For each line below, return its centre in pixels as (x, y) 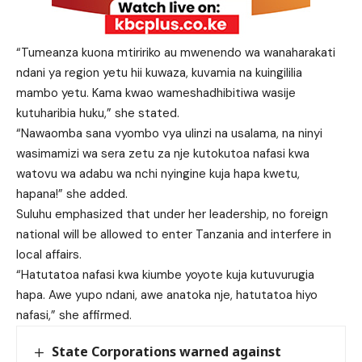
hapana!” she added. (72, 194)
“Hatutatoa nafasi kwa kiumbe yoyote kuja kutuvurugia (165, 275)
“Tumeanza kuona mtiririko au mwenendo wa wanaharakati (176, 53)
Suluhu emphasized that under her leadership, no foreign (172, 214)
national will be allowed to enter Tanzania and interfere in (174, 234)
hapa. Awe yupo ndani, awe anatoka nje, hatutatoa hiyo (167, 295)
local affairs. (49, 255)
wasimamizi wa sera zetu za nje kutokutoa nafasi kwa (163, 154)
